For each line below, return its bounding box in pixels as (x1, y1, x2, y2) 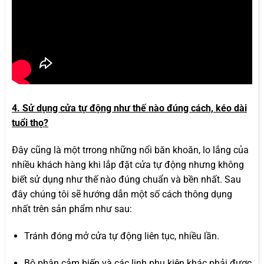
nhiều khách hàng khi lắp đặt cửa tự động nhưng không (12, 159, 244, 170)
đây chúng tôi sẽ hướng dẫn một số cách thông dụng (12, 188, 232, 200)
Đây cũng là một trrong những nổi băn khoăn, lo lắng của (12, 144, 249, 156)
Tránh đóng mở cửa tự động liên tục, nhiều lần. (24, 230, 219, 242)
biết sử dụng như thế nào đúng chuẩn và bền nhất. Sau (12, 173, 241, 185)
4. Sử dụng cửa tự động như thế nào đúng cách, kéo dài (12, 103, 247, 114)
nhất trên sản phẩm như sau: (12, 203, 132, 214)
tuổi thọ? (12, 117, 48, 129)
